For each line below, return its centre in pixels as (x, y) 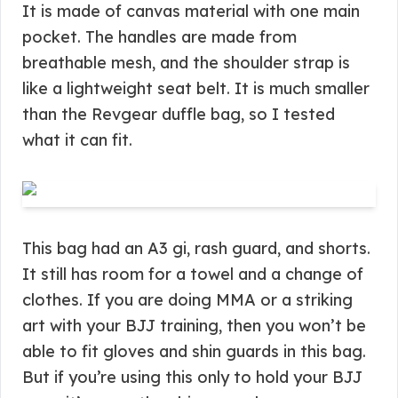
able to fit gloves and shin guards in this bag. (194, 351)
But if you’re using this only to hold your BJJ (192, 377)
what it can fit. (77, 140)
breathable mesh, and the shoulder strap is (186, 63)
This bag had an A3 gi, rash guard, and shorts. (196, 248)
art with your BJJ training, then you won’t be (194, 326)
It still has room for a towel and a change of (193, 274)
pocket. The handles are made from (159, 37)
